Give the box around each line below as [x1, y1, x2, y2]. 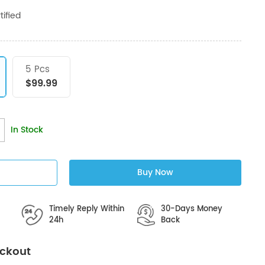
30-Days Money [160, 203, 222, 216]
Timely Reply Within [49, 203, 125, 216]
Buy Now [137, 166, 173, 180]
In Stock [11, 123, 43, 137]
